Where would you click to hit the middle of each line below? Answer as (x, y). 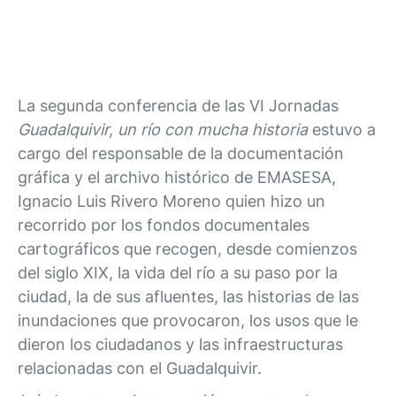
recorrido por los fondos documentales (164, 225)
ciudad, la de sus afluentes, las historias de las (188, 296)
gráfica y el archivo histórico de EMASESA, (177, 177)
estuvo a (342, 129)
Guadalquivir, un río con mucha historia (163, 129)
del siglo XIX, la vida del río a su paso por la (178, 272)
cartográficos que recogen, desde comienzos (187, 248)
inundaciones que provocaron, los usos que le (188, 320)
